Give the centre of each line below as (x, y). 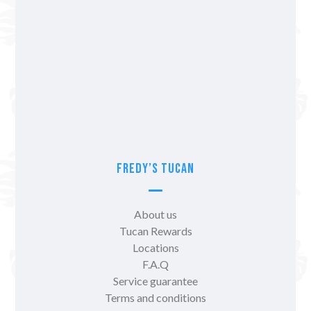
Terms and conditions (155, 297)
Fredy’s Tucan (155, 168)
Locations (155, 247)
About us (155, 214)
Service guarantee (155, 280)
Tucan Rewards (155, 230)
